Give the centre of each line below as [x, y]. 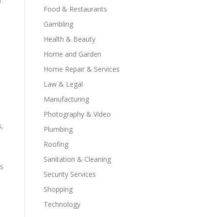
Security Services [70, 174]
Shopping [58, 189]
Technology [62, 204]
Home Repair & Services [82, 69]
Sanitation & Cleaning [77, 159]
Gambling [58, 24]
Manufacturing [66, 99]
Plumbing [58, 129]
